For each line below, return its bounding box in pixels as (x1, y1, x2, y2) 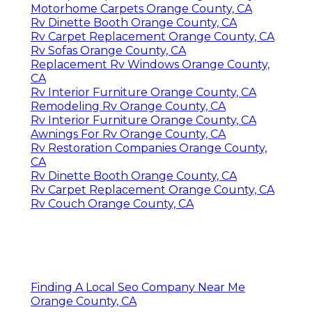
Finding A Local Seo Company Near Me (31, 280, 245, 294)
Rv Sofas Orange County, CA (31, 43, 186, 57)
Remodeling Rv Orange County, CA (31, 99, 226, 113)
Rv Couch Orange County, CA (31, 196, 194, 210)
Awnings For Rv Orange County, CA (31, 127, 226, 141)
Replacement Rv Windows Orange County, (31, 57, 270, 71)
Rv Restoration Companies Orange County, (31, 141, 267, 155)
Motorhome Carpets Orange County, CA (31, 1, 252, 15)
